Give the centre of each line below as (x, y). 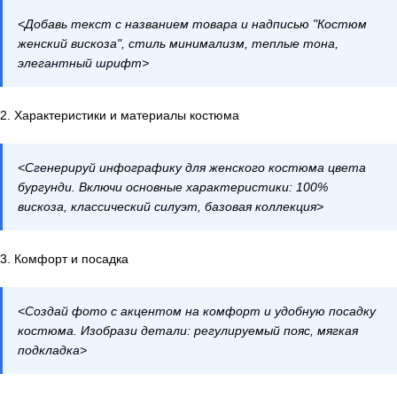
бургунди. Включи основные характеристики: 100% (173, 187)
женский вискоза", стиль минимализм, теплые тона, (178, 44)
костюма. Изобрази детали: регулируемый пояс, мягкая (188, 331)
